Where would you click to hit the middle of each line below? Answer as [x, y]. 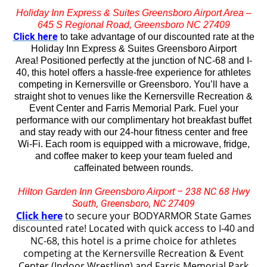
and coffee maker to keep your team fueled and [133, 156]
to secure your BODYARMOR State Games [157, 215]
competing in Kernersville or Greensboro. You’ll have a [133, 84]
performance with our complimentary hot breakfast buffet [133, 120]
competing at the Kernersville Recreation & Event [133, 253]
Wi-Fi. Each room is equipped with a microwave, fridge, [133, 144]
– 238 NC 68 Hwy [213, 191]
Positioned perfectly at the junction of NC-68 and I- [146, 60]
